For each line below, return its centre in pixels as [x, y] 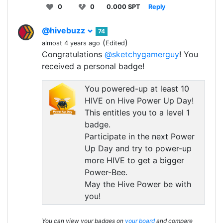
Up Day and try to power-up [138, 149]
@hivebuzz [64, 31]
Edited [115, 43]
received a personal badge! [93, 66]
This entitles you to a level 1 [137, 113]
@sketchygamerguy [142, 55]
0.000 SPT [123, 7]
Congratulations [73, 55]
